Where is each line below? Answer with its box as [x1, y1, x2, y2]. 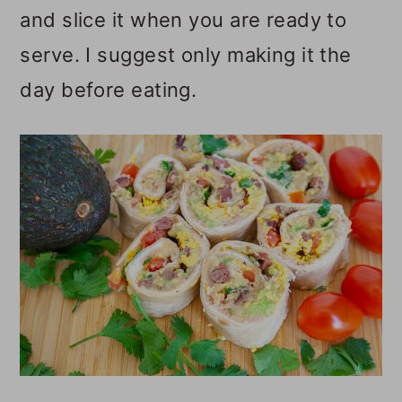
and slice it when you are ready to [20, 7, 347, 31]
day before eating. [20, 77, 197, 101]
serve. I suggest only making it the [20, 42, 352, 66]
